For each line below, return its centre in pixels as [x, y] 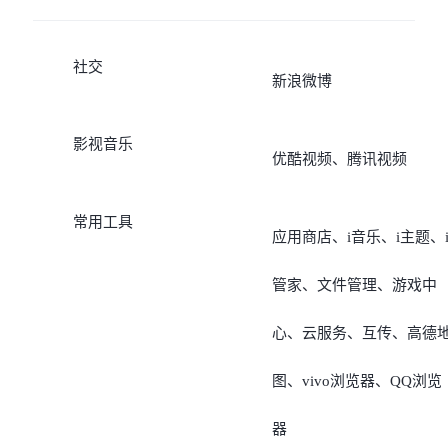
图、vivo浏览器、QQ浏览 [356, 381]
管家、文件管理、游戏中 [354, 285]
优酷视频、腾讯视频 [339, 159]
